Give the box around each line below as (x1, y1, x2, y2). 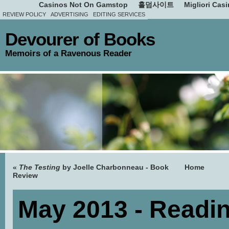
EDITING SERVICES (93, 11, 145, 17)
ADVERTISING (51, 11, 88, 17)
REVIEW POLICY (3, 11, 46, 17)
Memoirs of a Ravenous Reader (5, 48, 132, 58)
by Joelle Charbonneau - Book (60, 163, 169, 171)
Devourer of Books (5, 30, 155, 49)
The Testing (19, 163, 60, 171)
